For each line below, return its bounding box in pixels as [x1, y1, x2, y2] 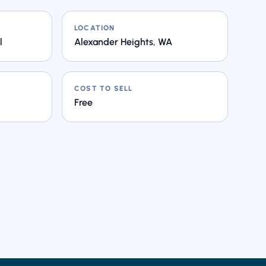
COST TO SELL [74, 84, 133, 93]
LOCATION [74, 24, 115, 32]
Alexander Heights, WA [74, 36, 172, 47]
